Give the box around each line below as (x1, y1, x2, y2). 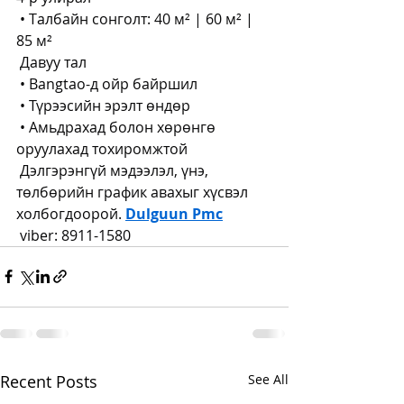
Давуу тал (16, 51, 87, 72)
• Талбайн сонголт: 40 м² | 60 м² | (16, 8, 257, 29)
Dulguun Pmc (125, 203, 223, 224)
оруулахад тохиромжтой (16, 138, 188, 159)
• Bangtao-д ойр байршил (16, 73, 197, 94)
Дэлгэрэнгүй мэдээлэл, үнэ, (16, 160, 212, 180)
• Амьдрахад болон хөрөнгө (16, 116, 219, 137)
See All (248, 370, 289, 388)
